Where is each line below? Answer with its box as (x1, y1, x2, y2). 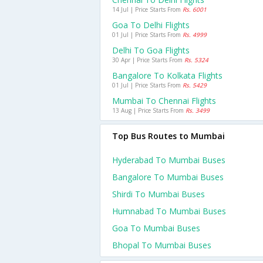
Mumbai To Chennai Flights (112, 95, 216, 106)
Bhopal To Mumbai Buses (112, 240, 211, 251)
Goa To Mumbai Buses (112, 222, 200, 234)
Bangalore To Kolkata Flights (112, 70, 222, 81)
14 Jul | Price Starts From (112, 5, 183, 14)
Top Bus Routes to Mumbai (112, 130, 225, 141)
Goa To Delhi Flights (112, 19, 190, 31)
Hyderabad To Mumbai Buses (112, 154, 225, 166)
